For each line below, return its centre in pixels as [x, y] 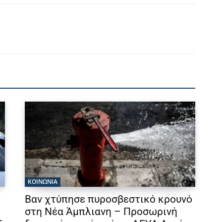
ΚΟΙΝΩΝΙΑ [43, 182]
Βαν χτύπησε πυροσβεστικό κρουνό [109, 199]
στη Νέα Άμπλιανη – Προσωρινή [101, 212]
